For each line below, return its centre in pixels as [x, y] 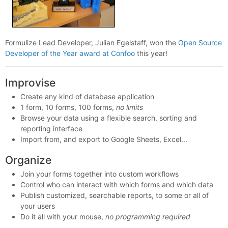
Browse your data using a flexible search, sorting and [109, 118]
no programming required [148, 217]
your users [38, 206]
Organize [28, 160]
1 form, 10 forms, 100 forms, [68, 107]
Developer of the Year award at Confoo [70, 53]
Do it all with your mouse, [63, 217]
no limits [130, 107]
